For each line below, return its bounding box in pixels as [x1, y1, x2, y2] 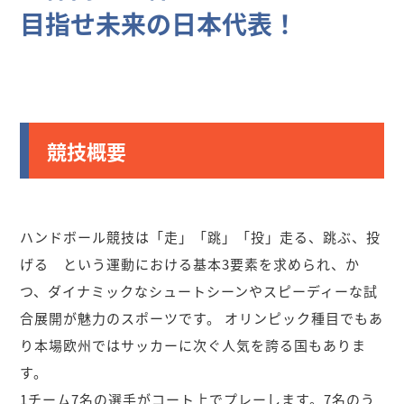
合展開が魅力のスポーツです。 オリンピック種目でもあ [20, 308, 384, 327]
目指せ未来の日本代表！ [20, 5, 298, 41]
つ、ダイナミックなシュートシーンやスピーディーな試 [20, 281, 379, 300]
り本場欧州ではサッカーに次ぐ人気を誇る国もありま [20, 335, 367, 354]
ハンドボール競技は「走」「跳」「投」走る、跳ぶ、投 [20, 227, 381, 246]
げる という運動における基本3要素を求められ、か [20, 254, 361, 273]
